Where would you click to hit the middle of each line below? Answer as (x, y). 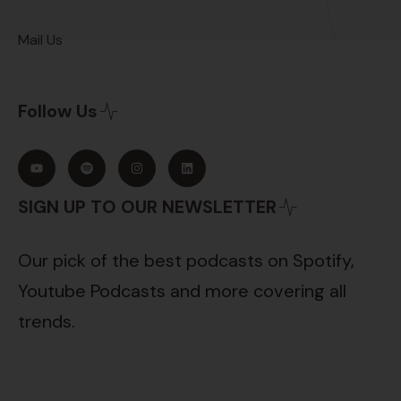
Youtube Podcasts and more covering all (182, 290)
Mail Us (40, 39)
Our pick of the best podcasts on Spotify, (186, 260)
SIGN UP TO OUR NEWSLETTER (147, 207)
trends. (47, 321)
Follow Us (58, 111)
